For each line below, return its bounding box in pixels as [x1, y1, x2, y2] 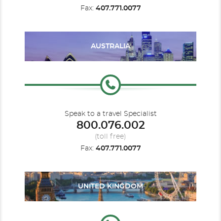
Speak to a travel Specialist [64, 110, 157, 117]
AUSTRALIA [91, 43, 130, 50]
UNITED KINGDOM [78, 183, 143, 190]
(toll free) [95, 133, 126, 140]
